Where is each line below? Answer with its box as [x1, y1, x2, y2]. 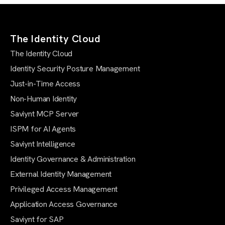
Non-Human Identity [10, 93, 77, 104]
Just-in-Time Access [10, 78, 81, 89]
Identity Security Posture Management [10, 63, 140, 74]
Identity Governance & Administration [10, 153, 136, 164]
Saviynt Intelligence [10, 138, 75, 149]
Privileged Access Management [10, 183, 118, 194]
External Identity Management [10, 168, 112, 179]
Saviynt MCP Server [10, 108, 79, 119]
